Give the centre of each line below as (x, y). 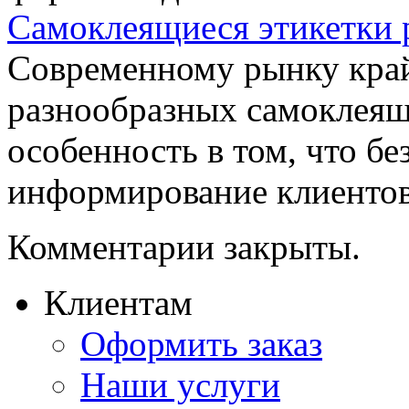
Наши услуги (180, 384)
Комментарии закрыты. (184, 246)
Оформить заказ (201, 343)
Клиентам (118, 302)
